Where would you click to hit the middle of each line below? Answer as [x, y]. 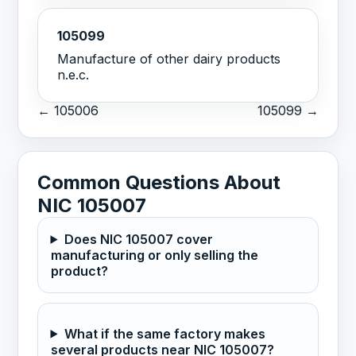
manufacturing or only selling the [154, 255]
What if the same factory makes [164, 333]
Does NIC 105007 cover [138, 239]
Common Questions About [159, 183]
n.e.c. [74, 75]
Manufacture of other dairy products [169, 59]
